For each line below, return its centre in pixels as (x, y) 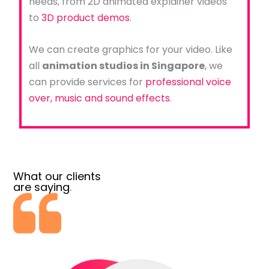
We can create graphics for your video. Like (130, 49)
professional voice (188, 82)
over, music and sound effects (99, 98)
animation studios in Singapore (123, 65)
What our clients (57, 176)
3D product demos (85, 18)
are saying (42, 187)
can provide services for (87, 82)
